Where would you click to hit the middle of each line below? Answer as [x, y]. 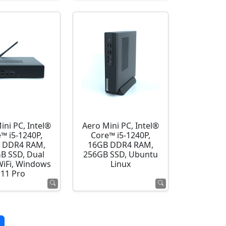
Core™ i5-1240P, [121, 135]
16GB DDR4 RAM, [121, 145]
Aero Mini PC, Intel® [121, 126]
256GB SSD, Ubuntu [121, 155]
